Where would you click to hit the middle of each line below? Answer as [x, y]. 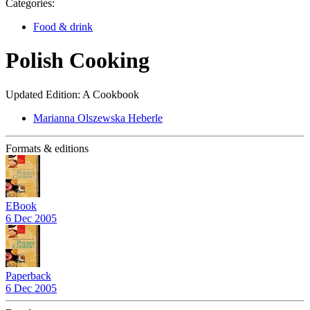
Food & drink [63, 27]
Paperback [28, 275]
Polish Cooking [77, 61]
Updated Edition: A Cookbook [72, 94]
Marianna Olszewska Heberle [98, 118]
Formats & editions [47, 148]
